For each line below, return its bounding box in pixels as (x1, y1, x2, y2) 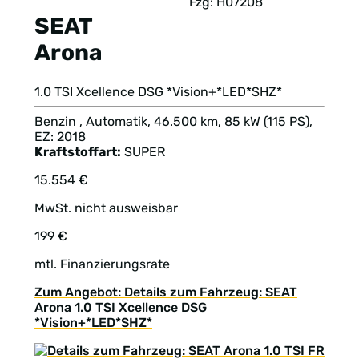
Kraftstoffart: (34, 144, 121, 160)
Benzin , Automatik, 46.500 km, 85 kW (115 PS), (34, 114, 313, 130)
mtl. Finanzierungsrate (34, 256, 170, 272)
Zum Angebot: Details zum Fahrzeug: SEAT (34, 284, 297, 301)
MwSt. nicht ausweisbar (34, 200, 178, 216)
